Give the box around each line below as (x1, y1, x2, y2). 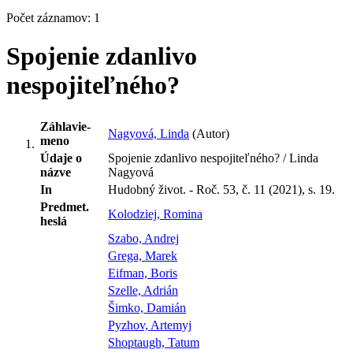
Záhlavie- (40, 119, 91, 133)
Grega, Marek (108, 248, 177, 262)
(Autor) (189, 126, 229, 140)
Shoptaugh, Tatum (108, 335, 199, 349)
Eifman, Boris (108, 266, 177, 280)
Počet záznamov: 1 (6, 11, 106, 24)
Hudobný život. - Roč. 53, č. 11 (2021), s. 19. (108, 182, 335, 196)
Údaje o (40, 150, 82, 165)
